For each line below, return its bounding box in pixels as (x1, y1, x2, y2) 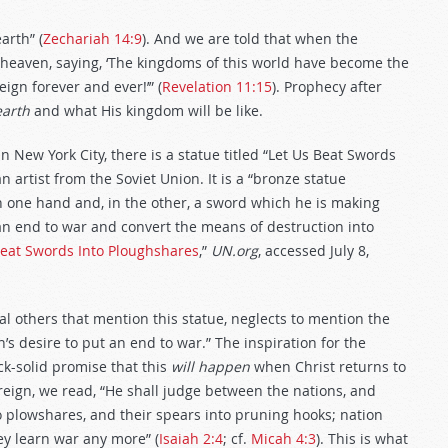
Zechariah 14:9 (43, 29, 142, 48)
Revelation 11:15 (162, 77, 272, 96)
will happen (171, 357, 250, 376)
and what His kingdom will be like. (30, 101, 263, 120)
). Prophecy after (272, 77, 382, 96)
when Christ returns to (250, 357, 406, 376)
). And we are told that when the (142, 29, 358, 48)
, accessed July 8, (258, 241, 369, 260)
